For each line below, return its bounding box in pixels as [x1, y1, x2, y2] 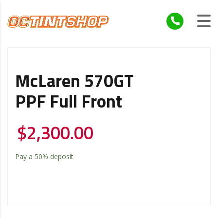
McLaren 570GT [15, 73, 134, 91]
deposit [48, 151, 73, 161]
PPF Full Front [15, 93, 122, 111]
